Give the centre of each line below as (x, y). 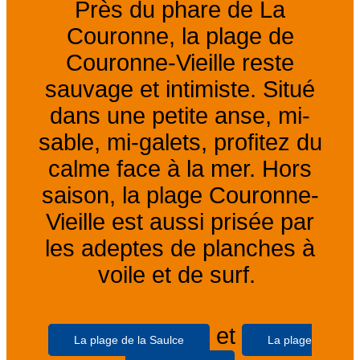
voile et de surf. (180, 275)
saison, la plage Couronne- (180, 196)
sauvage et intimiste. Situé (180, 90)
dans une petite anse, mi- (180, 116)
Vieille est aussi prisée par (180, 222)
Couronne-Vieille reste (180, 63)
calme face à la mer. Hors (180, 169)
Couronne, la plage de (180, 37)
